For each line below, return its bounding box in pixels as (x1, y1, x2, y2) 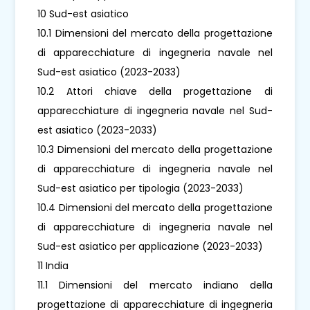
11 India (37, 258, 69, 273)
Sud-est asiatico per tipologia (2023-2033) (37, 181, 244, 195)
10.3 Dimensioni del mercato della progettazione (37, 142, 273, 156)
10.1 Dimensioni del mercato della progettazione (37, 26, 273, 40)
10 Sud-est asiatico (37, 6, 129, 21)
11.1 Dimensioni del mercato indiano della (37, 277, 273, 292)
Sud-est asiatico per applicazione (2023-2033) (37, 239, 264, 253)
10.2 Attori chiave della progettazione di (37, 84, 273, 98)
